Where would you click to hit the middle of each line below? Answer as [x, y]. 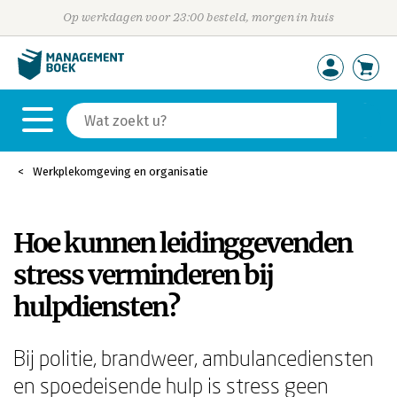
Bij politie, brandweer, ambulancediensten [194, 358]
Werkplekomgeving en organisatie [121, 171]
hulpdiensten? [96, 307]
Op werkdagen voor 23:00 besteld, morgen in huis [198, 17]
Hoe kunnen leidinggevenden [183, 243]
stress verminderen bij [143, 275]
